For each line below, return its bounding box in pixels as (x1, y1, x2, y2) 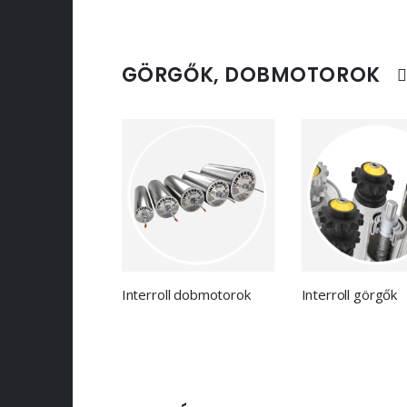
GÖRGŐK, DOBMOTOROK (121, 60, 381, 89)
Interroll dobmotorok (121, 284, 251, 303)
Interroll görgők (301, 284, 398, 303)
